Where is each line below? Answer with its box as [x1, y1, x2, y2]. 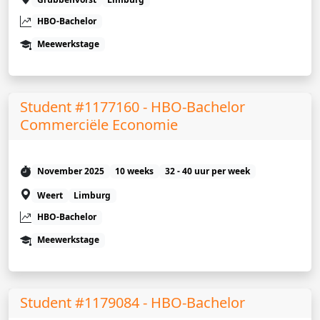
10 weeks [115, 165, 154, 178]
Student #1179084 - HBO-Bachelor [20, 293, 245, 313]
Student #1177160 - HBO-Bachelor [20, 97, 245, 117]
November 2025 [36, 165, 104, 178]
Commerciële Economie [20, 115, 178, 135]
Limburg [74, 189, 111, 202]
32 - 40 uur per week [164, 165, 250, 178]
